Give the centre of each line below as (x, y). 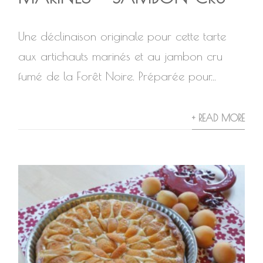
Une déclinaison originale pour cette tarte (122, 36)
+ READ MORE (218, 118)
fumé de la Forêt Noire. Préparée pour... (117, 76)
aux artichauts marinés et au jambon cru (121, 56)
